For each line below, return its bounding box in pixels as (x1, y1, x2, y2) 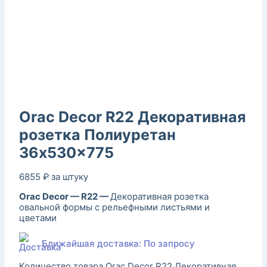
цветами (19, 212, 57, 223)
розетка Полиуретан (19, 125, 176, 144)
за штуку (51, 170, 88, 182)
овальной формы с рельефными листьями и (19, 201, 210, 213)
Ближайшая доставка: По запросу (42, 237, 195, 249)
